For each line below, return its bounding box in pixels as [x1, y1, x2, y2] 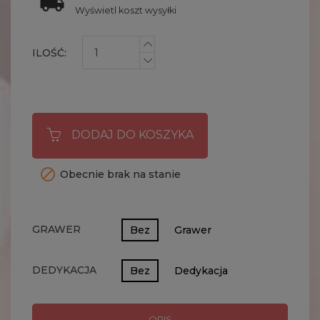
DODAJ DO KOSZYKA [71, 128, 194, 142]
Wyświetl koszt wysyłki [75, 5, 176, 16]
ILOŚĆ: [32, 46, 66, 60]
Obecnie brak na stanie [60, 168, 181, 181]
